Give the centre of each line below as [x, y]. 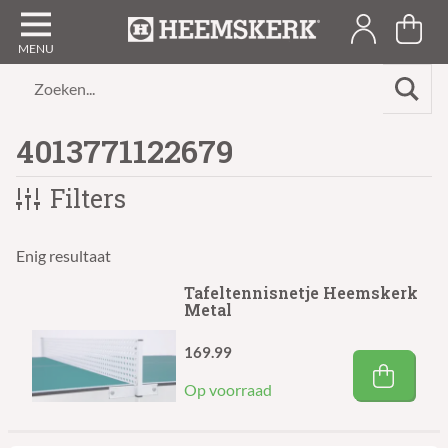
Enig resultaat [63, 255]
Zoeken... [64, 88]
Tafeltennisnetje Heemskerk [301, 292]
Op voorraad [228, 389]
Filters [88, 198]
